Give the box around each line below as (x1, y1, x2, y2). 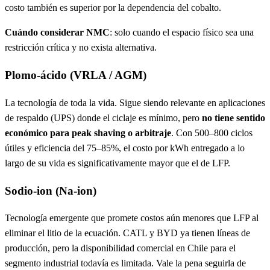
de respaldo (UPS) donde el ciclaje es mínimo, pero (5, 112, 202, 123)
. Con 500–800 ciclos (171, 127, 253, 138)
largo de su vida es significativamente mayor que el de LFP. (5, 157, 230, 168)
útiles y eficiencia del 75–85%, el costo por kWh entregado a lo (5, 142, 245, 153)
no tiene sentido (202, 112, 265, 123)
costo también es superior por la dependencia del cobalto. (5, 2, 221, 13)
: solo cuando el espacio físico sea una (110, 27, 254, 38)
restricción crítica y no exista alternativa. (5, 42, 157, 53)
